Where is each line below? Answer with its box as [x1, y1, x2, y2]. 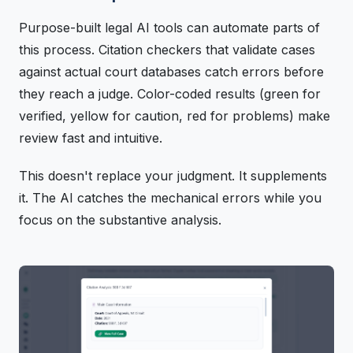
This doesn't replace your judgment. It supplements [19, 167, 327, 184]
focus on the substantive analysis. [19, 211, 221, 228]
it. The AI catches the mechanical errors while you [19, 189, 321, 206]
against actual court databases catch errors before [19, 63, 324, 80]
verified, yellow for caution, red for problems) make [19, 107, 330, 124]
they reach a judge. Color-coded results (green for [19, 85, 321, 102]
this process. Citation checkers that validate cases [19, 41, 315, 58]
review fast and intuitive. [19, 129, 162, 146]
